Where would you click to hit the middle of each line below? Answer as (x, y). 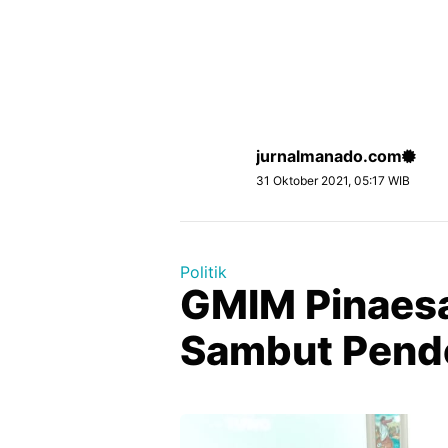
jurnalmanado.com (329, 156)
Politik (203, 272)
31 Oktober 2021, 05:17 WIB (333, 180)
